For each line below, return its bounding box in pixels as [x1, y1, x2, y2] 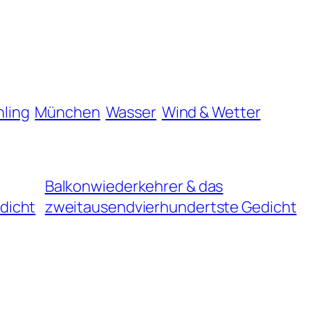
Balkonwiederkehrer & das [44, 175, 224, 197]
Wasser [105, 101, 156, 122]
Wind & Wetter [161, 101, 261, 122]
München [35, 101, 100, 122]
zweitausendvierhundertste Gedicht [44, 196, 297, 217]
